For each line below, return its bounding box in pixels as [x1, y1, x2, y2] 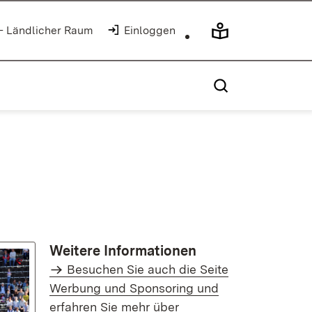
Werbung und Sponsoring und [49, 281, 219, 295]
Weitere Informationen [49, 242, 196, 259]
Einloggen [124, 23, 175, 37]
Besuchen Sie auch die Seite [67, 262, 229, 276]
